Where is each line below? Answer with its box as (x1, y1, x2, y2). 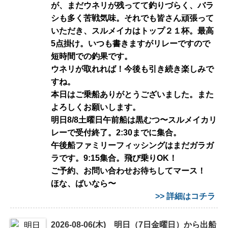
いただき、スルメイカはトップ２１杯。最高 (51, 26, 214, 35)
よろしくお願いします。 (51, 102, 140, 111)
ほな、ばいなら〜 (51, 179, 124, 188)
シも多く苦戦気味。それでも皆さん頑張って (51, 13, 214, 22)
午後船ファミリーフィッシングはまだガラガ (51, 140, 214, 150)
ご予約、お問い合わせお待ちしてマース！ (51, 166, 206, 175)
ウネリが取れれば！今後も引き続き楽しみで (51, 64, 214, 73)
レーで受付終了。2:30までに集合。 (51, 128, 181, 137)
